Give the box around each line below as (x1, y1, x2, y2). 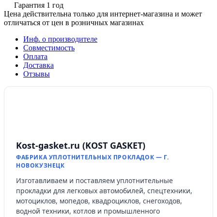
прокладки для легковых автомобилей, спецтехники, (16, 186, 192, 195)
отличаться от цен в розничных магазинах (4, 18, 144, 27)
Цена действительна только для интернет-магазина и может (4, 9, 202, 18)
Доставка (23, 61, 54, 69)
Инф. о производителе (23, 34, 97, 43)
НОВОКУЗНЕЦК (16, 161, 65, 170)
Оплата (23, 52, 47, 61)
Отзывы (23, 69, 50, 78)
